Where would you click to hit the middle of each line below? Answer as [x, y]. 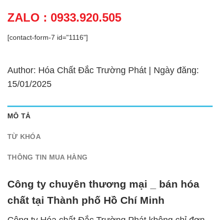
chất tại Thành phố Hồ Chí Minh [86, 200]
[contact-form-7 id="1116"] [48, 37]
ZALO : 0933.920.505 [64, 17]
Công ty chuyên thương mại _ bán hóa [103, 184]
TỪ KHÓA [24, 136]
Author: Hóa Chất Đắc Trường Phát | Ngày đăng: [103, 70]
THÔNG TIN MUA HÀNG [48, 157]
